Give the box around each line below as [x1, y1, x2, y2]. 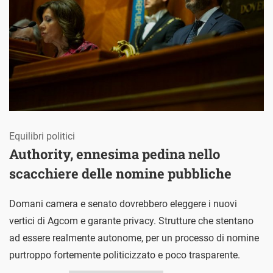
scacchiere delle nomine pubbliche [9, 164, 232, 182]
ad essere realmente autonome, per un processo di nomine [9, 232, 259, 244]
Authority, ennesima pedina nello [9, 144, 220, 163]
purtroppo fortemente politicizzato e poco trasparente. [9, 249, 240, 261]
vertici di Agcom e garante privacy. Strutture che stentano [9, 214, 253, 227]
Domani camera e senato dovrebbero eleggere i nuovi [9, 197, 237, 210]
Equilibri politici [9, 130, 75, 142]
